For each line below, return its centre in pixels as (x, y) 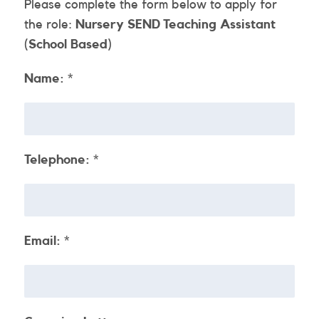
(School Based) (68, 45)
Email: (42, 241)
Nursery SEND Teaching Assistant (175, 25)
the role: (49, 25)
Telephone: (57, 160)
